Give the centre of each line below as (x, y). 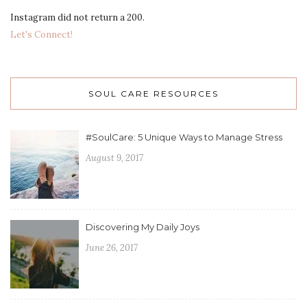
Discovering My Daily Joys (143, 227)
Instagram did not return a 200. (77, 18)
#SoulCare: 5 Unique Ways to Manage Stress (184, 137)
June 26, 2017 (112, 248)
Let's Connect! (41, 35)
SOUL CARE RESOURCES (153, 94)
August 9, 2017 (114, 158)
